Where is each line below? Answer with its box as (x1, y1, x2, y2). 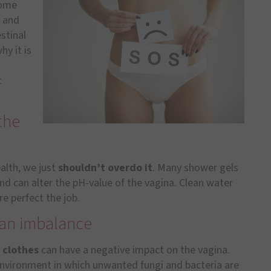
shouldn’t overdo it (58, 160, 152, 175)
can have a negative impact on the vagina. (39, 243, 230, 258)
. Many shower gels (152, 160, 238, 175)
